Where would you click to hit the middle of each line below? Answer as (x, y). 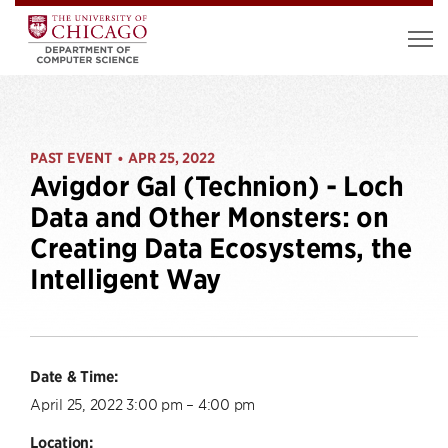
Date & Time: (74, 376)
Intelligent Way (126, 279)
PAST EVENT (71, 158)
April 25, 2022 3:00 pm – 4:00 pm (142, 403)
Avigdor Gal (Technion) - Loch (217, 186)
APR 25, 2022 (171, 158)
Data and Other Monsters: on (209, 217)
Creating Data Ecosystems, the (221, 248)
